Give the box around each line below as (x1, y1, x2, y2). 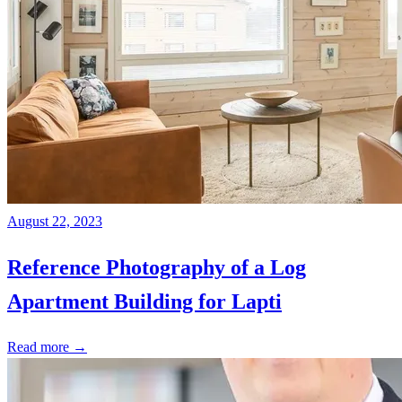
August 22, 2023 (7, 213, 102, 229)
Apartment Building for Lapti (7, 289, 282, 313)
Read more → (7, 339, 87, 355)
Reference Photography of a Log (7, 255, 306, 279)
